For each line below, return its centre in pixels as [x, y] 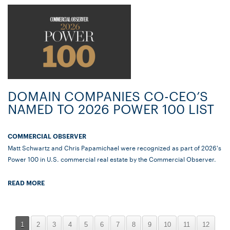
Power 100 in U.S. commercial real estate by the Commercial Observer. [112, 159]
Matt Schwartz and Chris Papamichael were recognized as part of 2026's [114, 148]
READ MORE [26, 183]
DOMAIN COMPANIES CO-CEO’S [108, 96]
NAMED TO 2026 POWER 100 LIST [111, 109]
